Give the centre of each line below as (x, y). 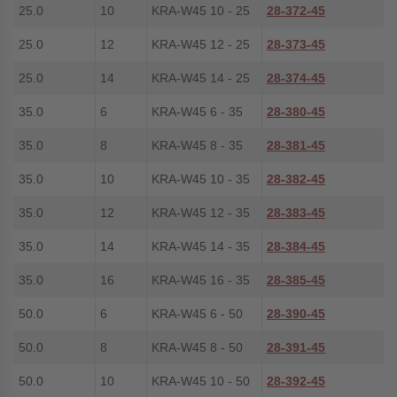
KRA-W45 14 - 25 (201, 78)
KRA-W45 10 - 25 (201, 11)
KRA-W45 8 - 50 (197, 347)
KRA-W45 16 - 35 (201, 280)
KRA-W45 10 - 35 (201, 179)
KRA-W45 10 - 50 (201, 381)
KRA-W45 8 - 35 (197, 145)
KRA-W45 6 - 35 (197, 112)
